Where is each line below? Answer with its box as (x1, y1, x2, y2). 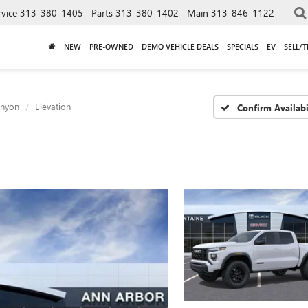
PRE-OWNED (89, 41, 133, 52)
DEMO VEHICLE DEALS (142, 41, 219, 52)
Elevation (35, 100, 71, 112)
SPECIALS (227, 41, 258, 52)
